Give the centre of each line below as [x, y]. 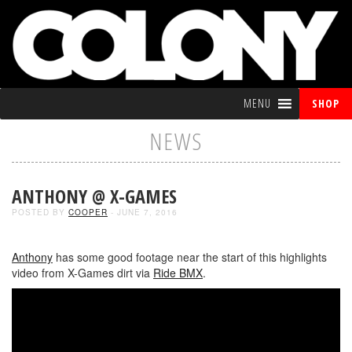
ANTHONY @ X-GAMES [94, 196]
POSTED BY [40, 212]
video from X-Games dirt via [82, 272]
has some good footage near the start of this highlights [190, 257]
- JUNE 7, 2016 [143, 212]
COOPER [88, 212]
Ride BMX [178, 272]
